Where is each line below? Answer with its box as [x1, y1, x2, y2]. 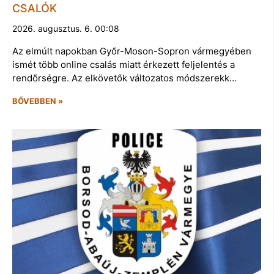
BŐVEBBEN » [12, 96, 63, 106]
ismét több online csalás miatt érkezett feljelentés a [12, 59, 235, 71]
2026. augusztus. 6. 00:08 [12, 23, 119, 34]
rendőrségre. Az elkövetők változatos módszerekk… [12, 72, 237, 84]
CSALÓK [12, 2, 57, 15]
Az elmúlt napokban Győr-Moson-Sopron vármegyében [12, 45, 251, 57]
